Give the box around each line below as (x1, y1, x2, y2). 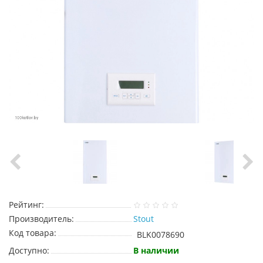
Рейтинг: (9, 199, 44, 210)
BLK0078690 (137, 229, 184, 240)
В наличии (133, 245, 179, 256)
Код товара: (9, 227, 56, 238)
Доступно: (9, 245, 49, 256)
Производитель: (9, 213, 74, 224)
